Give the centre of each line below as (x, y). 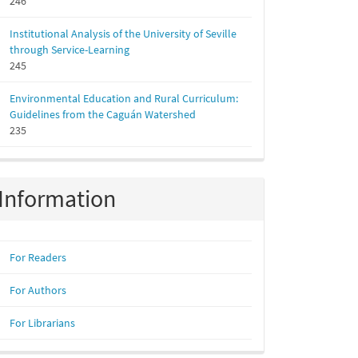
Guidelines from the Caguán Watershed (103, 114)
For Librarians (42, 323)
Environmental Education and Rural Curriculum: (124, 98)
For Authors (38, 290)
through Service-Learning (70, 50)
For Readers (38, 257)
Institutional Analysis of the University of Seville (123, 34)
